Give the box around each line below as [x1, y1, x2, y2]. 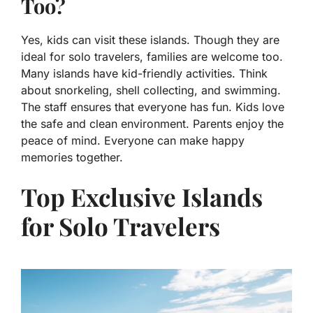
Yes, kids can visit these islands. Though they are [21, 33, 279, 48]
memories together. [21, 150, 123, 165]
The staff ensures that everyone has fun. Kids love [21, 100, 284, 115]
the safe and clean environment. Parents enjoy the [21, 117, 284, 131]
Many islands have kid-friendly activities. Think [21, 66, 268, 81]
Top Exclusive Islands [21, 180, 263, 214]
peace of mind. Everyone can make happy [21, 133, 245, 148]
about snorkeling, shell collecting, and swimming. [21, 83, 281, 98]
